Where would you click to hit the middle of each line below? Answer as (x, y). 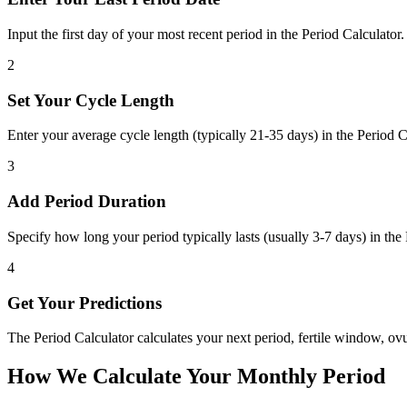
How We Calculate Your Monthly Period (196, 377)
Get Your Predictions (84, 303)
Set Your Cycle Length (91, 100)
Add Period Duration (87, 202)
